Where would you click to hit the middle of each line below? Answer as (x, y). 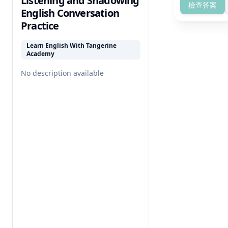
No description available (62, 73)
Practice (40, 26)
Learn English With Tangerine (72, 46)
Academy (40, 54)
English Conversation (70, 13)
